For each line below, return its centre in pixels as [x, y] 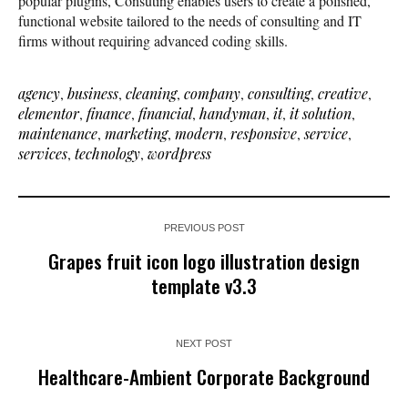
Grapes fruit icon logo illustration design [204, 261]
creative [343, 94]
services [43, 154]
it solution [321, 114]
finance [109, 114]
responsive [264, 134]
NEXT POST [204, 344]
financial [165, 114]
